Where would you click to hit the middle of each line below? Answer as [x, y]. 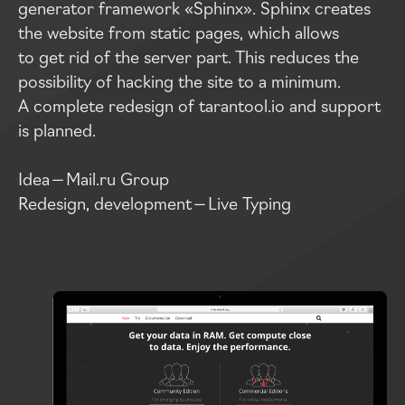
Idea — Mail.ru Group [94, 178]
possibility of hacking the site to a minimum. [179, 80]
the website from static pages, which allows [179, 32]
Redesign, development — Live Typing [155, 202]
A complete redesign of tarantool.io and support [199, 105]
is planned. [57, 129]
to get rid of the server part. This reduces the [188, 56]
